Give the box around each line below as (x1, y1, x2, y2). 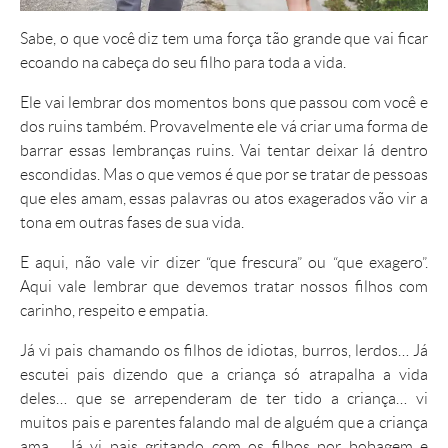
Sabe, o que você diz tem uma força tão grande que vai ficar (20, 30, 428, 48)
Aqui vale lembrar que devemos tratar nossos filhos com (20, 278, 428, 296)
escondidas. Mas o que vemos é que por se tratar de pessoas (20, 166, 428, 184)
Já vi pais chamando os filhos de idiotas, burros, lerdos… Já (20, 342, 428, 360)
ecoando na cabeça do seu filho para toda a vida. (20, 54, 346, 72)
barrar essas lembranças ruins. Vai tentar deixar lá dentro (20, 142, 428, 160)
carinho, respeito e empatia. (20, 302, 208, 320)
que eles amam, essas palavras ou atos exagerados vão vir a (20, 190, 428, 208)
